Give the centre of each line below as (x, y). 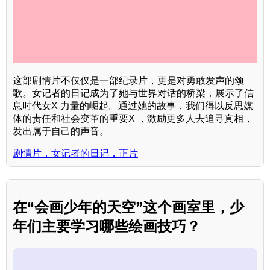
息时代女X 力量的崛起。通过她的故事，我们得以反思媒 (133, 106)
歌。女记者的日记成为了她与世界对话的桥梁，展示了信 (133, 93)
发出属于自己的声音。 (61, 131)
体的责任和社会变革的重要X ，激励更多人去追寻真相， (133, 119)
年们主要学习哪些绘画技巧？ (107, 227)
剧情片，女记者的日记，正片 (75, 154)
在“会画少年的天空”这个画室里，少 (128, 207)
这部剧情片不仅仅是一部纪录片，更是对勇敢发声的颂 (128, 81)
